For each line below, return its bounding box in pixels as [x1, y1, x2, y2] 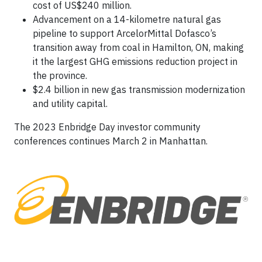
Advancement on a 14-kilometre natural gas [33, 13, 221, 26]
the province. [33, 70, 87, 82]
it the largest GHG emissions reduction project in [33, 56, 237, 68]
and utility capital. [33, 98, 108, 110]
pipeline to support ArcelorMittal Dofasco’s [33, 27, 216, 40]
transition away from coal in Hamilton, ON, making [33, 42, 244, 54]
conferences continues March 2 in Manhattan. [14, 135, 208, 147]
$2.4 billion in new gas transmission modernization [33, 84, 245, 96]
